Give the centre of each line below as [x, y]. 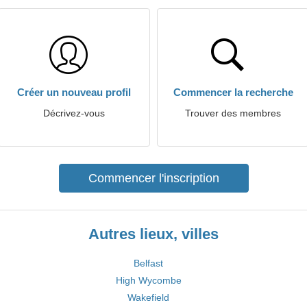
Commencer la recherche [233, 92]
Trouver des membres [233, 113]
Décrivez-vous [74, 113]
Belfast [148, 263]
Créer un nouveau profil [74, 92]
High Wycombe [148, 280]
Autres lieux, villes [153, 234]
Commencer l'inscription [153, 178]
